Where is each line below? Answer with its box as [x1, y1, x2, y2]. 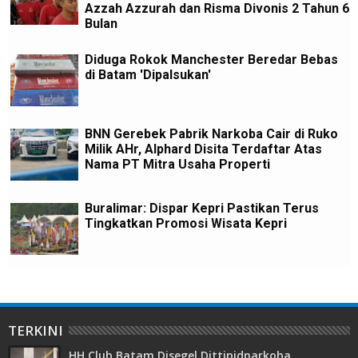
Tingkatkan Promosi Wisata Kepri [85, 216, 287, 232]
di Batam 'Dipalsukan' [85, 66, 211, 82]
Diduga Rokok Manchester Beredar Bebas [85, 51, 338, 67]
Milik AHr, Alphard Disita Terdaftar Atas [85, 141, 322, 157]
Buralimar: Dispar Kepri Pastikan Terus [85, 201, 319, 217]
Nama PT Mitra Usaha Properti [85, 156, 270, 172]
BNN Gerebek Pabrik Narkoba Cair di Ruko [85, 125, 338, 141]
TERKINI [8, 320, 63, 340]
